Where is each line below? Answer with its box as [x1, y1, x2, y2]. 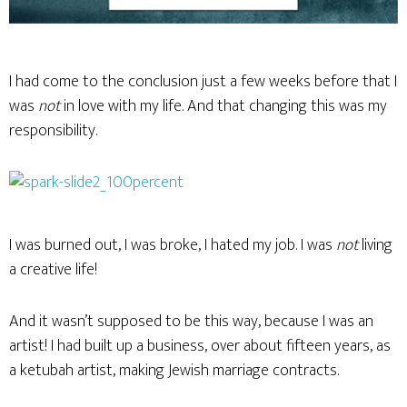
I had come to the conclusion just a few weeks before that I [9, 68, 397, 95]
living [358, 232, 392, 259]
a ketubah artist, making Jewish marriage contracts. [9, 357, 339, 384]
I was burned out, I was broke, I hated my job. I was [9, 232, 336, 259]
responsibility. [9, 117, 97, 144]
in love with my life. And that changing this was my [60, 93, 387, 120]
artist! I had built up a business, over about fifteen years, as [9, 333, 391, 360]
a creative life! [9, 256, 97, 283]
